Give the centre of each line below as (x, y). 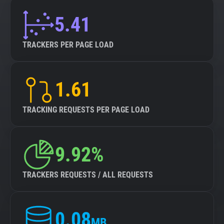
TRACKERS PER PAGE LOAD (68, 45)
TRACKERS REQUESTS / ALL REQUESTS (88, 175)
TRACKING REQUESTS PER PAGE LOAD (86, 110)
